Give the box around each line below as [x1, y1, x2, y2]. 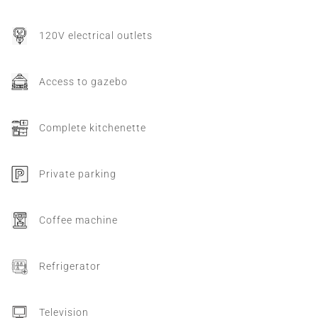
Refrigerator [39, 260, 101, 272]
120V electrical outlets [39, 29, 153, 41]
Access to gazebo [39, 75, 128, 87]
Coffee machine [39, 214, 118, 226]
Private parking [39, 168, 116, 180]
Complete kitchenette [39, 121, 146, 133]
